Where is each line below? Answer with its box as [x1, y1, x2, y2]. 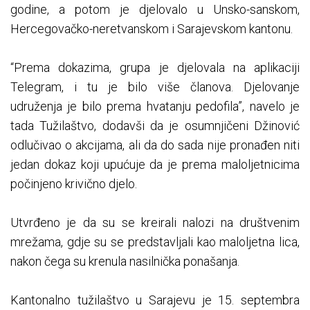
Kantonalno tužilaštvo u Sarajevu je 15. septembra [10, 293, 300, 308]
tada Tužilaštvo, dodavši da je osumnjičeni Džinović [10, 118, 300, 134]
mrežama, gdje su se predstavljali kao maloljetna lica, [10, 235, 300, 250]
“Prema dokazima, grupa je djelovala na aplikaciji [10, 60, 300, 75]
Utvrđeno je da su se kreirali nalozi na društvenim [10, 215, 300, 230]
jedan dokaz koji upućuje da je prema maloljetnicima [10, 157, 300, 172]
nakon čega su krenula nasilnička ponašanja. [10, 254, 239, 269]
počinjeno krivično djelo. [10, 176, 137, 192]
